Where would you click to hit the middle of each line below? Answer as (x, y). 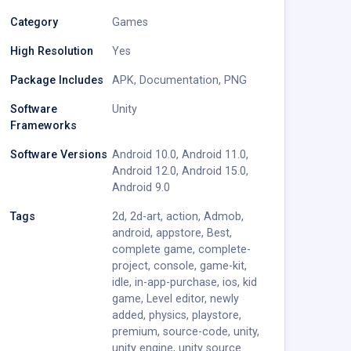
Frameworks (43, 126)
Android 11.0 (214, 155)
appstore (179, 233)
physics (168, 316)
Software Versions (59, 155)
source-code (196, 332)
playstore (216, 316)
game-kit (223, 266)
